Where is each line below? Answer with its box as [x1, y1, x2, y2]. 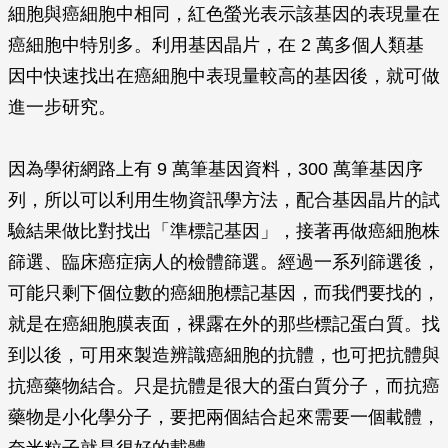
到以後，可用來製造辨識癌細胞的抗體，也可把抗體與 [8, 345, 440, 365]
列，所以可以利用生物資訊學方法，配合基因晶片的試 [8, 190, 440, 210]
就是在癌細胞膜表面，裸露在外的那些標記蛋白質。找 [8, 314, 440, 334]
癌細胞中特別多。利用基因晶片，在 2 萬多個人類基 [8, 35, 424, 55]
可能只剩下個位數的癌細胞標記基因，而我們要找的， [8, 283, 440, 303]
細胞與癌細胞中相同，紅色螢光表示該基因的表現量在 [8, 4, 440, 24]
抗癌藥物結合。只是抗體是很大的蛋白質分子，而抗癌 [8, 376, 440, 396]
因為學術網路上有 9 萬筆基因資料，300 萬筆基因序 [8, 159, 423, 179]
